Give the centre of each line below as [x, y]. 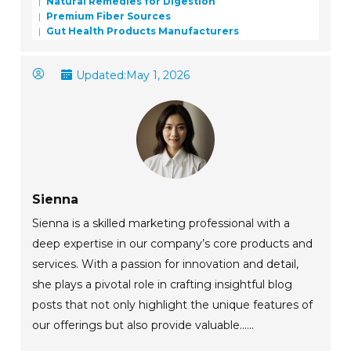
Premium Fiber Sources [108, 16]
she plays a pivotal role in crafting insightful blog [163, 285]
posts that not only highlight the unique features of [173, 305]
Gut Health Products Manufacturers [142, 31]
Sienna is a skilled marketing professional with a [161, 224]
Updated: [101, 75]
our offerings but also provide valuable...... [143, 326]
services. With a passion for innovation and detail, [166, 264]
